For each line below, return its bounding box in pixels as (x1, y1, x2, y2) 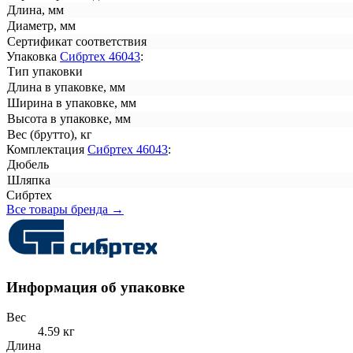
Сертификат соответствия (7, 34, 147, 48)
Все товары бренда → (6, 202, 124, 216)
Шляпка (7, 173, 50, 187)
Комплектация (6, 142, 87, 156)
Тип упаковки (7, 64, 83, 78)
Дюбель (7, 157, 49, 171)
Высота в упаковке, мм (7, 111, 131, 125)
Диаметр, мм (7, 18, 76, 32)
